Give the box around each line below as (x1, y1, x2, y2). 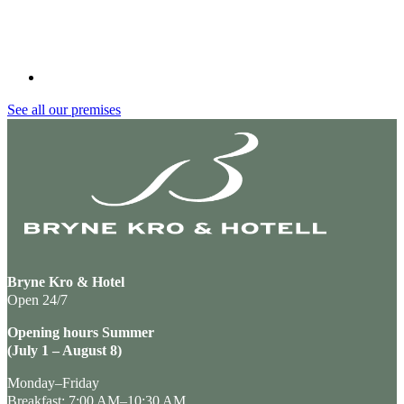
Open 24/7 (7, 292, 68, 308)
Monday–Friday (7, 375, 99, 391)
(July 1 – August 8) (7, 343, 125, 359)
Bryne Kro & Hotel (7, 274, 124, 289)
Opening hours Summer (7, 325, 154, 341)
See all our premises (7, 101, 121, 117)
